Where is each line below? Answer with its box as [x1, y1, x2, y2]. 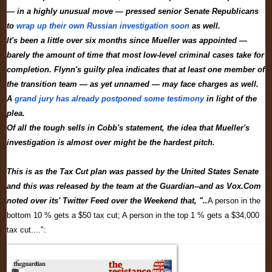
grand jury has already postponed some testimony [15, 94, 204, 104]
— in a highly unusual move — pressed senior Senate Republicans [7, 7, 259, 16]
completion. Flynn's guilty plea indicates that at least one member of [7, 65, 265, 75]
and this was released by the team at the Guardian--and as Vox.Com [7, 182, 261, 191]
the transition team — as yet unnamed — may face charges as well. [7, 80, 259, 89]
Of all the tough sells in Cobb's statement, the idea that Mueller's [7, 123, 250, 133]
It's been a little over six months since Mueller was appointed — [7, 36, 247, 46]
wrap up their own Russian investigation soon [16, 21, 189, 31]
